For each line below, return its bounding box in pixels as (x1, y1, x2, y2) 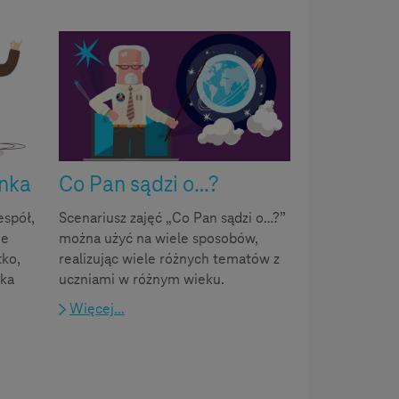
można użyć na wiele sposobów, (59, 229, 258, 248)
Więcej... (69, 299, 125, 319)
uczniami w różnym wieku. (59, 270, 224, 289)
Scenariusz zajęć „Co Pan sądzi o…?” (59, 208, 286, 228)
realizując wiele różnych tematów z (59, 249, 280, 269)
